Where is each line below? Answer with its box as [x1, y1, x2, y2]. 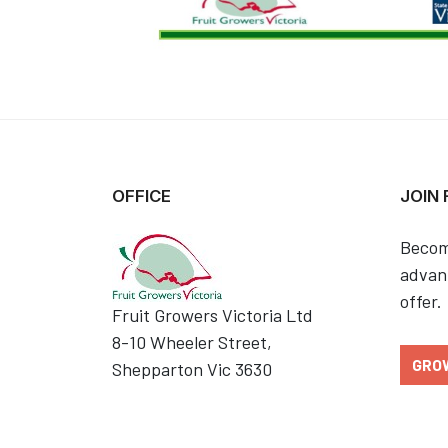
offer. [400, 289, 442, 312]
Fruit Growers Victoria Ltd [112, 303, 313, 326]
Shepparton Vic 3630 [112, 357, 272, 380]
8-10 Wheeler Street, [112, 330, 272, 353]
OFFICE [112, 185, 171, 206]
